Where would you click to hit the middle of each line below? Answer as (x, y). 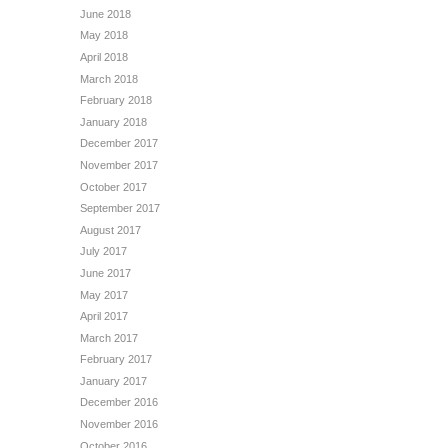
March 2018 (109, 78)
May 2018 (104, 35)
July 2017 (103, 251)
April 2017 (104, 316)
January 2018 (113, 121)
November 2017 (119, 164)
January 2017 (113, 380)
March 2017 (109, 337)
